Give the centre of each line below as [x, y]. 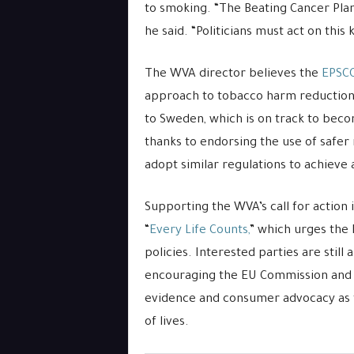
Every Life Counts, [199, 231]
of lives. [166, 322]
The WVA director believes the [233, 74]
